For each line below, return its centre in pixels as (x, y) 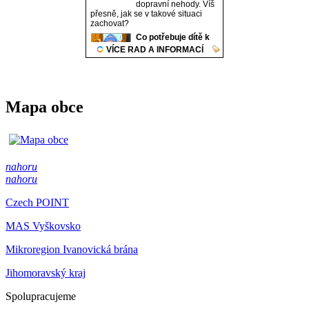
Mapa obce (44, 107)
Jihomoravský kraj (46, 273)
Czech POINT (37, 203)
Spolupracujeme (41, 297)
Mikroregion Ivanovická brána (72, 250)
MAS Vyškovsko (43, 226)
